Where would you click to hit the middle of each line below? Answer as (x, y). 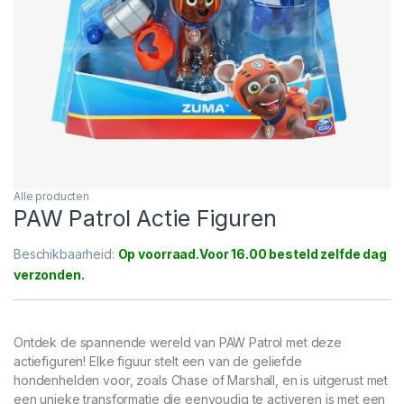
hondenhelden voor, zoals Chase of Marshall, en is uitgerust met (201, 381)
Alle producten (52, 197)
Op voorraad (157, 254)
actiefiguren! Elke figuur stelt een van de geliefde (158, 362)
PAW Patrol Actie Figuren (145, 219)
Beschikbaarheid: (66, 254)
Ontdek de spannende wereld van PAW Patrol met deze (178, 343)
